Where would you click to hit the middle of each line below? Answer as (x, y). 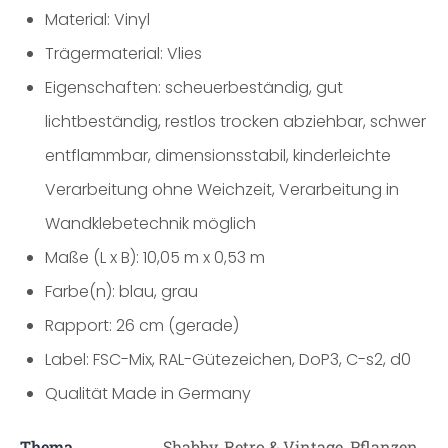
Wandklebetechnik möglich (150, 223)
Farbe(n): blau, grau (121, 291)
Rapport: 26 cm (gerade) (142, 325)
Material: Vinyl (97, 19)
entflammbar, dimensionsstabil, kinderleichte (218, 155)
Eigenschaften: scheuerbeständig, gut (194, 87)
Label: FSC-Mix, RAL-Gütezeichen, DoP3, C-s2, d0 (228, 359)
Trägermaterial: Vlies (123, 53)
